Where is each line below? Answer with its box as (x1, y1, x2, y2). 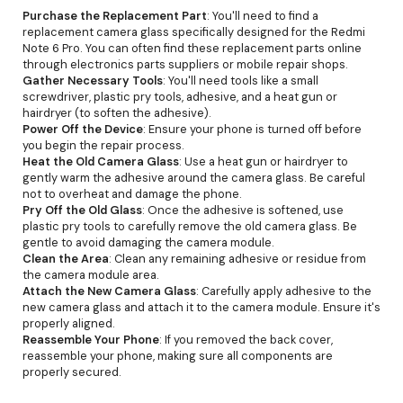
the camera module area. (22, 266, 159, 282)
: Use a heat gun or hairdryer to (179, 153, 348, 169)
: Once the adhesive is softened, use (142, 201, 344, 218)
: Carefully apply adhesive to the (196, 282, 372, 299)
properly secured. (22, 363, 121, 380)
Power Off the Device (22, 121, 143, 137)
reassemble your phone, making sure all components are (22, 347, 333, 363)
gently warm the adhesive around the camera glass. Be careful (22, 169, 365, 185)
